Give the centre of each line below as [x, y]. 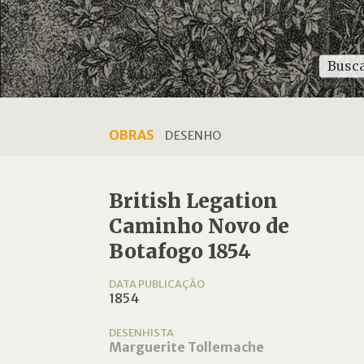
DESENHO [193, 136]
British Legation [194, 201]
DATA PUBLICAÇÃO [157, 284]
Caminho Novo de [199, 226]
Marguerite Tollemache [187, 347]
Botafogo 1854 [180, 251]
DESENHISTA [142, 332]
